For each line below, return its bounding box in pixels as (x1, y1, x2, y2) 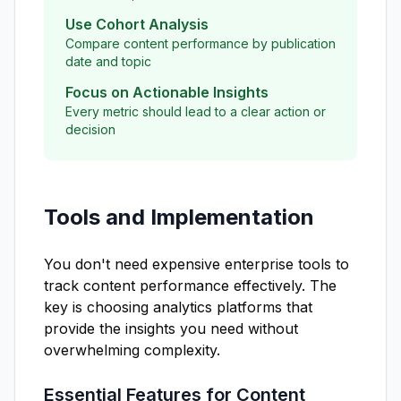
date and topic (65, 54, 151, 69)
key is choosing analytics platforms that (44, 298, 312, 316)
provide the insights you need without (44, 320, 298, 337)
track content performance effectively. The (44, 277, 337, 294)
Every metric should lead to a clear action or (65, 104, 326, 119)
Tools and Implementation (44, 204, 314, 230)
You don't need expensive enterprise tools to (44, 255, 349, 273)
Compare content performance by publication (65, 36, 336, 51)
